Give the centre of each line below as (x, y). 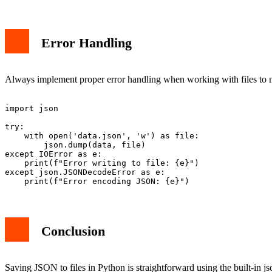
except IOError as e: (53, 154)
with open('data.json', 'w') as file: (102, 136)
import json (32, 109)
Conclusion (73, 231)
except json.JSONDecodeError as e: (85, 172)
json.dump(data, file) (75, 145)
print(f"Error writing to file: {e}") (102, 163)
